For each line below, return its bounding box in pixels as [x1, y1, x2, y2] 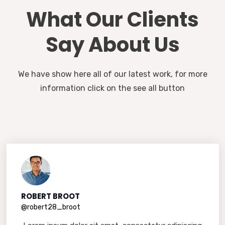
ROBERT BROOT [21, 191, 80, 202]
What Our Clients [26, 5, 199, 34]
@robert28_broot [21, 203, 80, 212]
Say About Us [45, 30, 180, 59]
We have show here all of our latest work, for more [18, 69, 207, 79]
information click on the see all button [40, 83, 185, 93]
